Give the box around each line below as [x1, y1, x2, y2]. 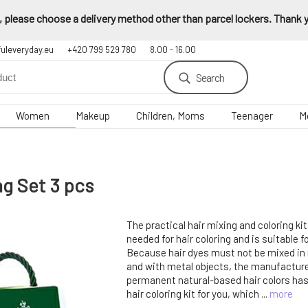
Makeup [76, 109, 110, 122]
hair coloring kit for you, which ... [126, 287, 269, 300]
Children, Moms [136, 109, 205, 122]
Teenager [231, 109, 273, 122]
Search [195, 71, 224, 84]
